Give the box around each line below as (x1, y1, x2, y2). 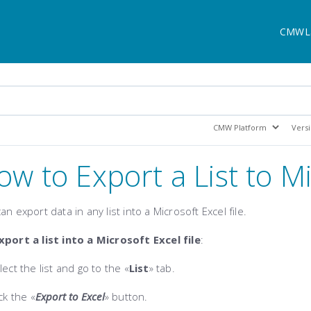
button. (109, 289, 148, 303)
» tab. (149, 261, 175, 275)
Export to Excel (35, 289, 105, 303)
